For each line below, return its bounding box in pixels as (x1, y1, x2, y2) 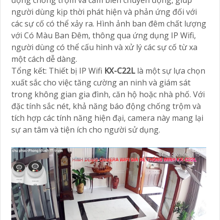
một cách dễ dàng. (11, 54, 77, 65)
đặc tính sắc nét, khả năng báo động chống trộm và (11, 101, 201, 112)
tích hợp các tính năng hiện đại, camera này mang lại (11, 112, 203, 124)
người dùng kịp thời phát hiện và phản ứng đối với (11, 6, 197, 18)
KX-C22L (104, 65, 137, 77)
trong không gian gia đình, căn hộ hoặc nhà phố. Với (11, 89, 205, 100)
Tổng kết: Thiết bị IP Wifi (11, 65, 104, 77)
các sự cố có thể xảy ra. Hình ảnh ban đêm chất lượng (11, 18, 206, 29)
